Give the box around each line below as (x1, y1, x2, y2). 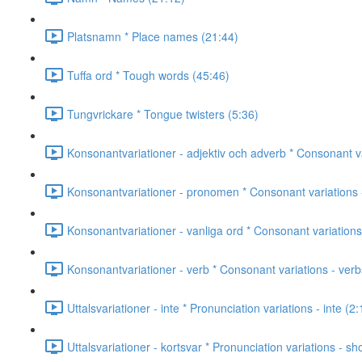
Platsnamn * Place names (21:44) (67, 27, 238, 44)
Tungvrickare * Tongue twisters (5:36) (67, 105, 259, 122)
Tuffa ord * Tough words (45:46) (67, 66, 229, 83)
